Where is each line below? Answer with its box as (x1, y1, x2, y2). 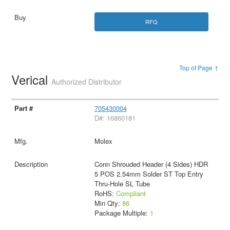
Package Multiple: (94, 207, 150, 218)
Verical (11, 70, 52, 88)
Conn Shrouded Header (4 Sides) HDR (94, 159, 208, 169)
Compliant (116, 188, 146, 198)
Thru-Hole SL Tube (94, 178, 150, 188)
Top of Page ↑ (179, 63, 219, 72)
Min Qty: (94, 198, 122, 208)
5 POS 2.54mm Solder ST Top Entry (94, 168, 203, 179)
